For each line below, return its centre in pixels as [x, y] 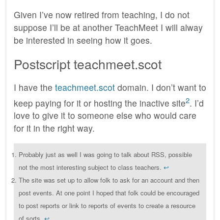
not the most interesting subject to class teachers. [91, 167]
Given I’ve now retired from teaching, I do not [102, 14]
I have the [34, 87]
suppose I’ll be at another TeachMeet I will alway [108, 27]
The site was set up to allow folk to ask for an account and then [109, 180]
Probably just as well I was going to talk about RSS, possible [105, 155]
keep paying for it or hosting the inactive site [100, 103]
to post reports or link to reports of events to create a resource [107, 206]
